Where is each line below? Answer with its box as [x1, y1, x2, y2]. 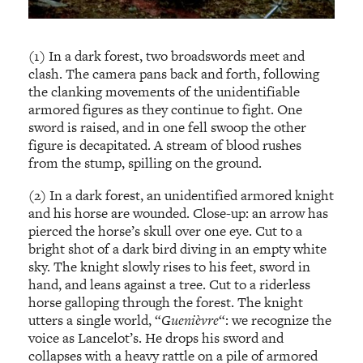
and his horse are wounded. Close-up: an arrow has [28, 203, 329, 223]
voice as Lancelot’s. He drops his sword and [28, 327, 284, 348]
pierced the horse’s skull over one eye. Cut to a [28, 220, 303, 241]
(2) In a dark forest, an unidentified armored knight [28, 185, 335, 205]
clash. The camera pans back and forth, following [28, 64, 320, 84]
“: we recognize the [219, 310, 332, 330]
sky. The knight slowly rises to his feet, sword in [28, 256, 311, 276]
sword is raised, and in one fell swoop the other [28, 117, 307, 138]
